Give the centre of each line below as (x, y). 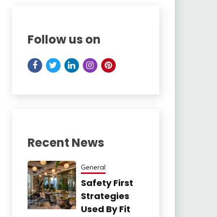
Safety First (107, 183)
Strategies (105, 196)
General (93, 167)
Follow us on (64, 39)
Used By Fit (105, 209)
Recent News (66, 142)
